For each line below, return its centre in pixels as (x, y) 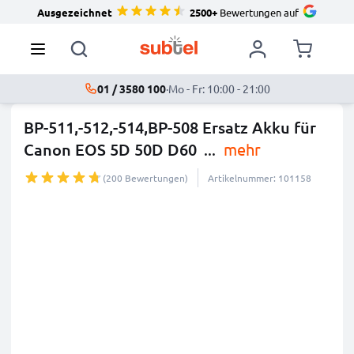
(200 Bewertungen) (145, 178)
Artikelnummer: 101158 (260, 178)
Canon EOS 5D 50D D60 (110, 149)
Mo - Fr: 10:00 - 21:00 (219, 88)
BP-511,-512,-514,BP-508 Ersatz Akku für (170, 127)
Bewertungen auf (258, 12)
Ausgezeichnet (74, 12)
